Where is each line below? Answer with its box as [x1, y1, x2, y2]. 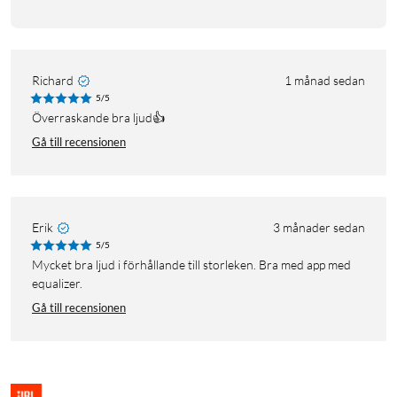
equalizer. [32, 276, 82, 292]
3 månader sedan [273, 220, 365, 236]
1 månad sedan [284, 73, 365, 89]
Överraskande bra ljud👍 [42, 110, 165, 126]
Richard [32, 73, 74, 89]
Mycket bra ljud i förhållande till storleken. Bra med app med [32, 257, 43, 273]
